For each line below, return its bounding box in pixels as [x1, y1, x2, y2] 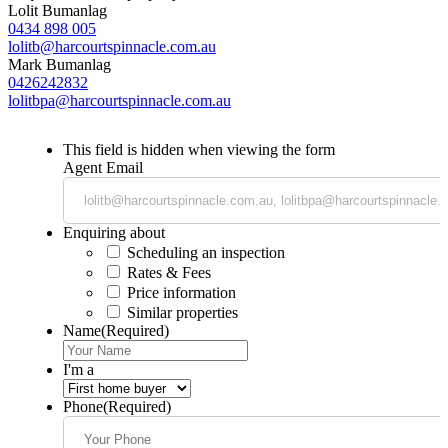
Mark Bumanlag [8, 56, 111, 74]
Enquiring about [63, 224, 165, 242]
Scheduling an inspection [127, 244, 285, 262]
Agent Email [63, 159, 143, 177]
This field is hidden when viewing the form [63, 141, 335, 159]
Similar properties [127, 304, 238, 322]
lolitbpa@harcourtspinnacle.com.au [8, 92, 231, 110]
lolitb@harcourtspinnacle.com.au [8, 38, 216, 56]
